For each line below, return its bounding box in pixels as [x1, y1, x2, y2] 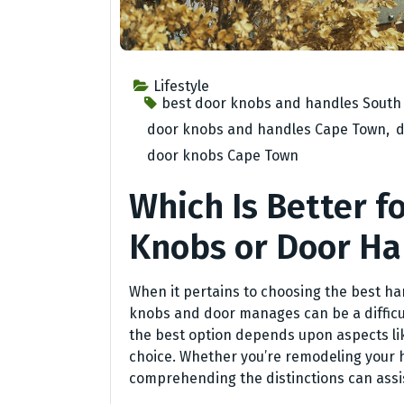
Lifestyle [153, 78, 209, 96]
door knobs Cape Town [147, 147, 298, 165]
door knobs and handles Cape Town [147, 121, 386, 139]
